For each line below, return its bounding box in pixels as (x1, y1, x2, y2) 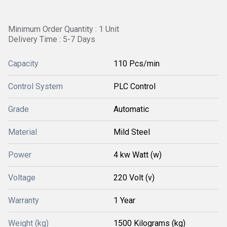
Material (8, 127, 37, 137)
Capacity (8, 59, 39, 68)
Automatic (113, 104, 149, 114)
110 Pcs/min (113, 59, 160, 68)
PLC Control (113, 82, 156, 91)
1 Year (113, 196, 135, 205)
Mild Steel (113, 127, 150, 137)
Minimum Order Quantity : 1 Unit (8, 24, 119, 34)
